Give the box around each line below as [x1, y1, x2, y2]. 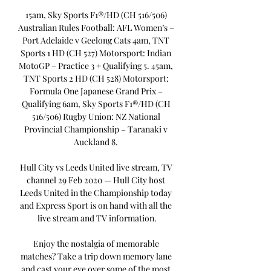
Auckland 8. [74, 136, 120, 148]
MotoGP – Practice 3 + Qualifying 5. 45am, [19, 60, 173, 72]
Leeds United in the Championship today [20, 187, 172, 199]
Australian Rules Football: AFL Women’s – [18, 22, 174, 34]
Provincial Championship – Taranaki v [24, 123, 168, 135]
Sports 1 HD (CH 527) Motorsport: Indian [21, 47, 171, 59]
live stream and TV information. [37, 212, 157, 224]
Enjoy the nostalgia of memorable [33, 238, 159, 250]
